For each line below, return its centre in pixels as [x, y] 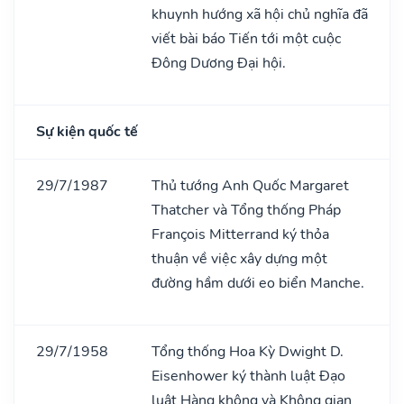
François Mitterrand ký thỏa [240, 234]
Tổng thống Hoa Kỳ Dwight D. [248, 351]
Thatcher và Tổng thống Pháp [246, 210]
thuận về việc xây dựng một [239, 258]
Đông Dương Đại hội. [219, 63]
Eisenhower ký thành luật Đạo [248, 376]
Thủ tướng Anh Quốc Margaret [250, 185]
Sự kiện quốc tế [87, 131]
